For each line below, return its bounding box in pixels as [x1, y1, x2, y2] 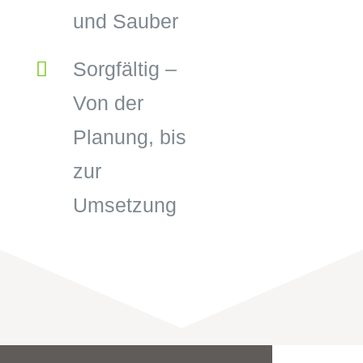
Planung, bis [73, 126, 186, 149]
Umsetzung [73, 194, 177, 217]
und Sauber [73, 9, 178, 32]
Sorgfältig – [73, 58, 177, 81]
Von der [73, 92, 143, 115]
